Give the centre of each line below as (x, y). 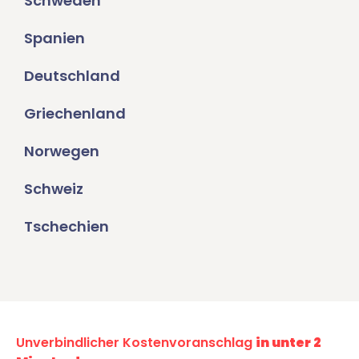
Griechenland (75, 114)
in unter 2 (288, 343)
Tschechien (67, 227)
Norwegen (62, 151)
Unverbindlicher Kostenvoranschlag (136, 343)
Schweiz (54, 189)
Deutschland (72, 76)
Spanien (54, 38)
